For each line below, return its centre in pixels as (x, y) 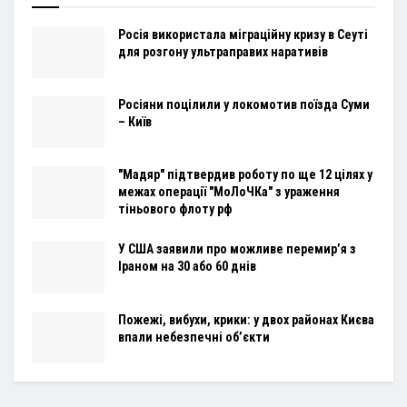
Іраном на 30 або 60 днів (187, 267)
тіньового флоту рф (175, 209)
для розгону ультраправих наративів (223, 52)
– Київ (135, 122)
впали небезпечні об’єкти (194, 337)
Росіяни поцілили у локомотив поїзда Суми (244, 105)
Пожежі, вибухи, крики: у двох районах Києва (246, 319)
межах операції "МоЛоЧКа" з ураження (229, 192)
